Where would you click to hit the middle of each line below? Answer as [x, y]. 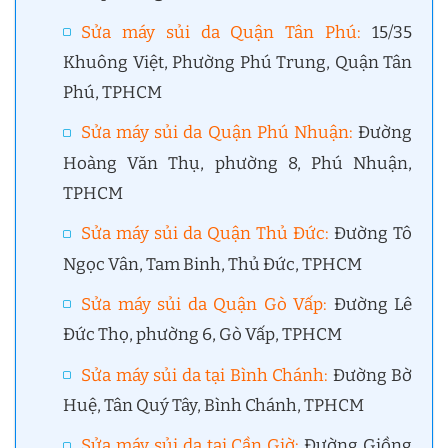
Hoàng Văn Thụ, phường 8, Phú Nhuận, [237, 163]
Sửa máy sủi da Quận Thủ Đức [203, 234]
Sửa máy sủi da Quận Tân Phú [219, 32]
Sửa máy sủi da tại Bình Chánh [203, 375]
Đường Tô [371, 234]
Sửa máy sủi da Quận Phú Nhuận [215, 133]
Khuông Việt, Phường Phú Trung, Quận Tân [237, 63]
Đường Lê [370, 304]
